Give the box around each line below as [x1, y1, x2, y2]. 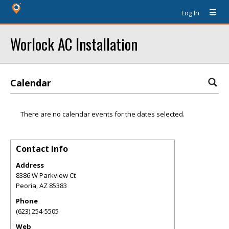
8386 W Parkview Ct [16, 171, 76, 180]
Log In [181, 8, 199, 17]
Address [16, 161, 44, 170]
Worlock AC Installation [10, 33, 138, 55]
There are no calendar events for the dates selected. [20, 109, 185, 119]
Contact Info [16, 143, 68, 154]
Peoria [16, 181, 36, 190]
